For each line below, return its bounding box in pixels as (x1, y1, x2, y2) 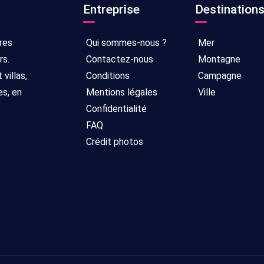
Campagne (196, 70, 242, 81)
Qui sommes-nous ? (84, 37, 167, 48)
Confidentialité (84, 103, 147, 114)
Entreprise (83, 2, 140, 16)
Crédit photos (84, 136, 143, 147)
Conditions (84, 70, 130, 81)
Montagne (196, 54, 240, 65)
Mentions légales (84, 87, 157, 98)
